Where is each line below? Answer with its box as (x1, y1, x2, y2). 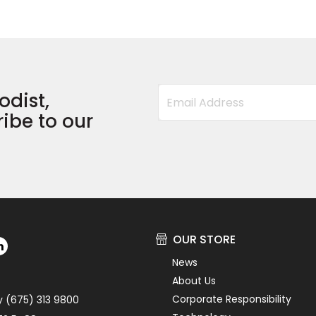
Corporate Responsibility (171, 292, 291, 307)
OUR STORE (172, 231, 236, 248)
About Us (171, 274, 216, 288)
